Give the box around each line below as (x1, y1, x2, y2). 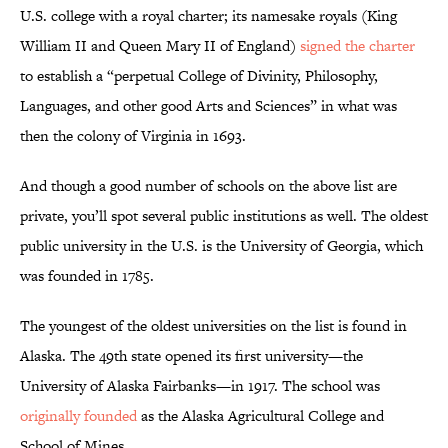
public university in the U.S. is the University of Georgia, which (20, 235, 423, 257)
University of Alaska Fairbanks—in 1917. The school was (20, 375, 380, 397)
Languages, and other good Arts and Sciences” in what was (20, 95, 397, 117)
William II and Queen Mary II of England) (20, 35, 300, 57)
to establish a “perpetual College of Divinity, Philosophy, (20, 65, 378, 87)
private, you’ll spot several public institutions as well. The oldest (20, 205, 428, 227)
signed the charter (300, 35, 415, 57)
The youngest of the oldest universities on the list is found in (20, 315, 407, 337)
